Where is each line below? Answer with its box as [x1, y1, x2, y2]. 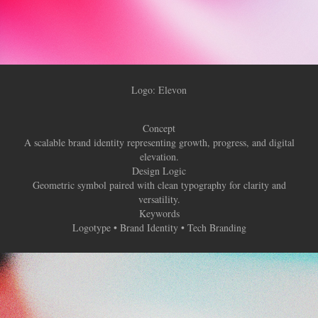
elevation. [139, 150, 179, 163]
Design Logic [132, 164, 186, 177]
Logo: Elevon [131, 83, 187, 97]
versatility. [138, 192, 180, 206]
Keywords [138, 207, 180, 220]
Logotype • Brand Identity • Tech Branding [72, 221, 246, 234]
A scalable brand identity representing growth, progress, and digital [23, 136, 295, 149]
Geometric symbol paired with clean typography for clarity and [32, 178, 286, 192]
